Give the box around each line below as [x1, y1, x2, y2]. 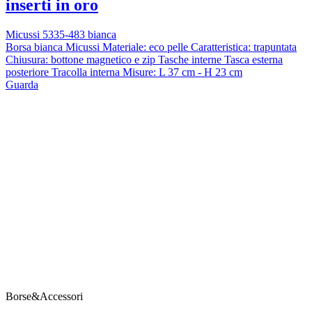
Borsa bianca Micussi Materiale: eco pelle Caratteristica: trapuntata [6, 40, 297, 53]
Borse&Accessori [6, 290, 83, 302]
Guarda [6, 78, 38, 91]
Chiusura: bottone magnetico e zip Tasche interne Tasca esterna [6, 53, 283, 65]
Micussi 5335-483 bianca [6, 28, 116, 40]
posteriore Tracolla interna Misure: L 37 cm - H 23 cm [6, 65, 242, 78]
